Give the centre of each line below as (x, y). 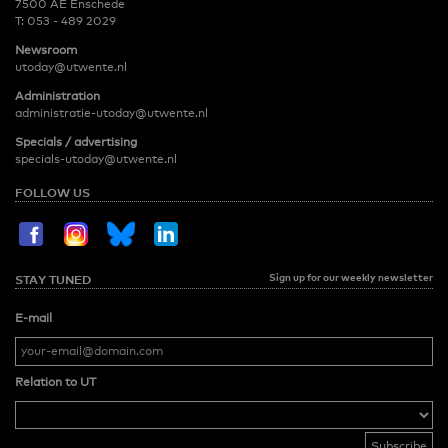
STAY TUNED (53, 279)
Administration (57, 95)
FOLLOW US (52, 192)
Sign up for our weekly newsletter (351, 276)
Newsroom (46, 49)
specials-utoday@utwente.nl (96, 158)
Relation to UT (55, 381)
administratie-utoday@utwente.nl (111, 112)
